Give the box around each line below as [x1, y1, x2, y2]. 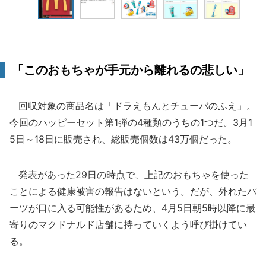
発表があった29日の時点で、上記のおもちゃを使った [9, 169, 249, 180]
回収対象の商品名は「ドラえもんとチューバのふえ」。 [9, 100, 256, 112]
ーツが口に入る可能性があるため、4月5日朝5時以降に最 [9, 202, 255, 214]
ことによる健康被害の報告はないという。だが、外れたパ [9, 185, 256, 197]
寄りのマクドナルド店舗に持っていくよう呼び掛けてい [9, 218, 247, 230]
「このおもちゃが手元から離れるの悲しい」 [12, 63, 249, 77]
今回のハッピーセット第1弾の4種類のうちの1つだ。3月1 [9, 116, 252, 128]
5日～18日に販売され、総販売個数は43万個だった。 [9, 133, 237, 145]
